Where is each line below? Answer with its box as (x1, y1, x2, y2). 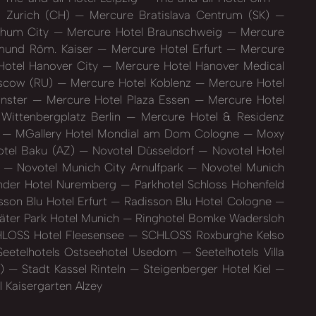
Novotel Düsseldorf (88, 143, 199, 158)
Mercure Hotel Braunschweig (62, 25, 227, 39)
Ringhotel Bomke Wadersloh (131, 211, 285, 226)
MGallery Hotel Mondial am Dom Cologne (11, 126, 244, 141)
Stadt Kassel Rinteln (18, 262, 130, 276)
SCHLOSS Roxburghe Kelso (138, 228, 284, 243)
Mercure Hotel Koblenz (66, 75, 195, 90)
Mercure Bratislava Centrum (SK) (84, 8, 276, 23)
